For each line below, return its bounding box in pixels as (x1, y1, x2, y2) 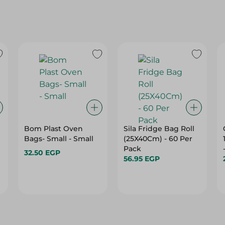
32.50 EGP (24, 148, 61, 157)
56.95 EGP (123, 154, 160, 163)
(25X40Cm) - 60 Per (123, 134, 192, 143)
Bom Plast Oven (24, 124, 83, 133)
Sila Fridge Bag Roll (123, 124, 194, 133)
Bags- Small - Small (24, 134, 94, 143)
